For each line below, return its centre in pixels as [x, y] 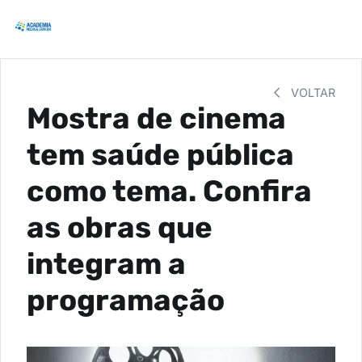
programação [126, 300]
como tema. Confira [169, 191]
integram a [106, 264]
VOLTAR [311, 93]
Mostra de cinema [156, 118]
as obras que [120, 227]
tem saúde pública [160, 155]
